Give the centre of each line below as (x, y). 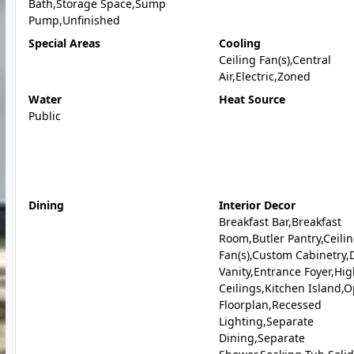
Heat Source (252, 99)
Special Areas (64, 43)
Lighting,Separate (266, 321)
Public (45, 116)
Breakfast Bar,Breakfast (280, 222)
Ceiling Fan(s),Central (275, 60)
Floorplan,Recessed (270, 305)
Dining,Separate (262, 338)
